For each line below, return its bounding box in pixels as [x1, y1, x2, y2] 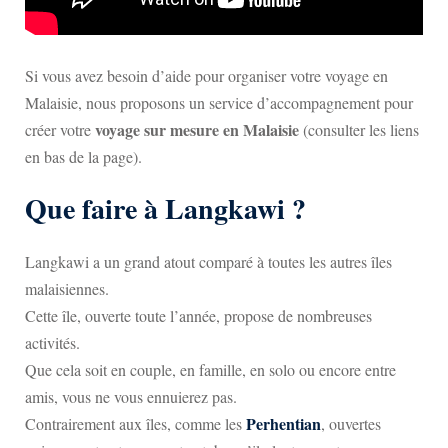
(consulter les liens [299, 119, 419, 140]
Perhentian [246, 412, 321, 435]
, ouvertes [321, 413, 381, 434]
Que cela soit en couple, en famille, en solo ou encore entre [25, 359, 396, 380]
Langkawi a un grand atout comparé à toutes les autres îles [25, 251, 392, 272]
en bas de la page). [25, 146, 142, 167]
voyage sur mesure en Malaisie [95, 118, 299, 141]
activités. [25, 332, 80, 353]
